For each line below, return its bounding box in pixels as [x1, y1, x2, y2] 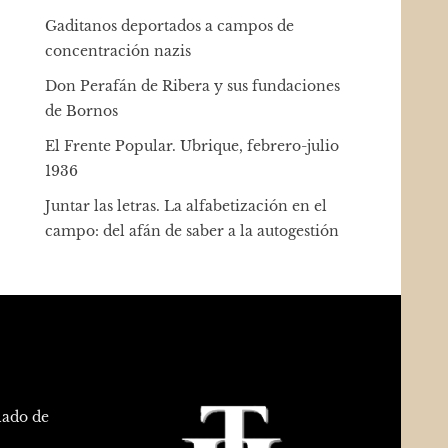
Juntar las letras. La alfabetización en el [45, 196, 328, 215]
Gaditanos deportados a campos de [45, 16, 295, 35]
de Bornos [45, 101, 119, 120]
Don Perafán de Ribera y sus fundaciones [45, 76, 341, 95]
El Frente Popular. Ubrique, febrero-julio [45, 136, 340, 155]
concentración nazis [45, 41, 192, 60]
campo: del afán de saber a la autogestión [45, 221, 340, 240]
